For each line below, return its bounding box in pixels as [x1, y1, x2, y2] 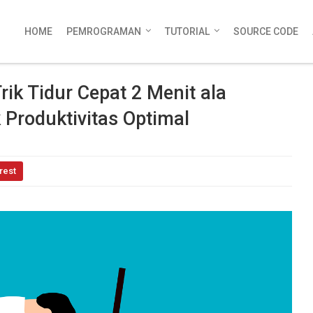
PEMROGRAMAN [66, 26, 141, 37]
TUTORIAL [165, 26, 210, 37]
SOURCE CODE [233, 26, 298, 37]
